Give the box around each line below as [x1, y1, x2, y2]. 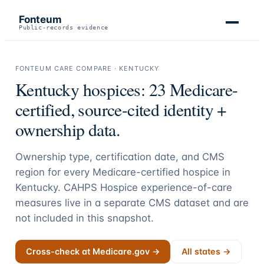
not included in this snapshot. [15, 212, 154, 224]
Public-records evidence [19, 24, 108, 31]
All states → [181, 246, 231, 257]
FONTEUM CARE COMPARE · [15, 64, 120, 72]
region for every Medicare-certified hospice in [15, 166, 230, 178]
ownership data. [15, 118, 120, 141]
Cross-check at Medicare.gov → [25, 246, 160, 257]
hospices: [79, 78, 149, 101]
